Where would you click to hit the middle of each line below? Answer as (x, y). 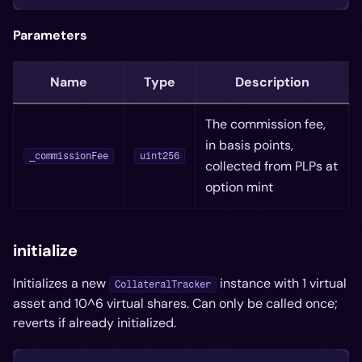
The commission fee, (265, 124)
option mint (239, 187)
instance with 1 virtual (282, 283)
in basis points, (249, 145)
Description (272, 82)
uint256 (160, 156)
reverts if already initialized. (95, 322)
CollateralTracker (163, 284)
